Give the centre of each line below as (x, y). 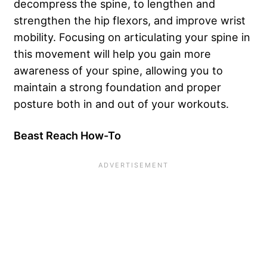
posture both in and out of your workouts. (121, 103)
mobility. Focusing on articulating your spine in (132, 37)
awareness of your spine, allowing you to (118, 70)
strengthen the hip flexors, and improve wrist (130, 20)
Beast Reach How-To (67, 135)
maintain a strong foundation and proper (117, 87)
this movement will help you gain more (112, 53)
